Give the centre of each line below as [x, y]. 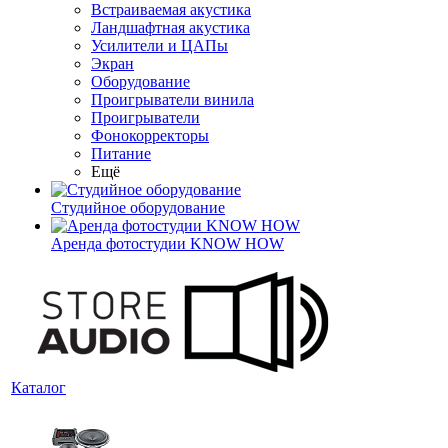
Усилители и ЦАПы [159, 45]
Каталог [38, 387]
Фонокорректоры [150, 135]
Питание [121, 153]
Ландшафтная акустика [170, 27]
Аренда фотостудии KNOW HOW [167, 243]
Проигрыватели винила [172, 99]
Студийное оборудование [138, 207]
